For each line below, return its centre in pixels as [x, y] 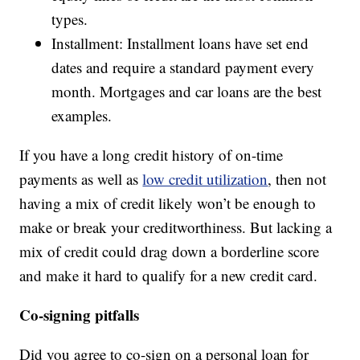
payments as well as [81, 179]
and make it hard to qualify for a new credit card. [169, 276]
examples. [82, 116]
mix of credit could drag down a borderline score [170, 252]
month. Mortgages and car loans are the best [187, 92]
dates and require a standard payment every [183, 67]
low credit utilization [205, 179]
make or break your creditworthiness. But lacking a [176, 227]
